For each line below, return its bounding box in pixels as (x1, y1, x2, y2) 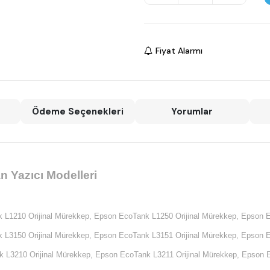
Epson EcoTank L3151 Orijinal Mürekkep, (94, 231, 239, 240)
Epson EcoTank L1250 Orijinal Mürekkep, (94, 212, 239, 221)
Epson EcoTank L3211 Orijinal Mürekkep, (95, 250, 239, 260)
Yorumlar (171, 105, 213, 118)
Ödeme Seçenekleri (32, 105, 124, 118)
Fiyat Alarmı (155, 45, 202, 56)
